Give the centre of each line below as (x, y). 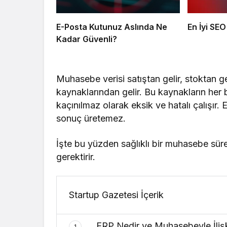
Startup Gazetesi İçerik (117, 195)
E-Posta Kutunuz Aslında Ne (112, 27)
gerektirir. (76, 157)
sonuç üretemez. (91, 118)
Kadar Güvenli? (87, 39)
